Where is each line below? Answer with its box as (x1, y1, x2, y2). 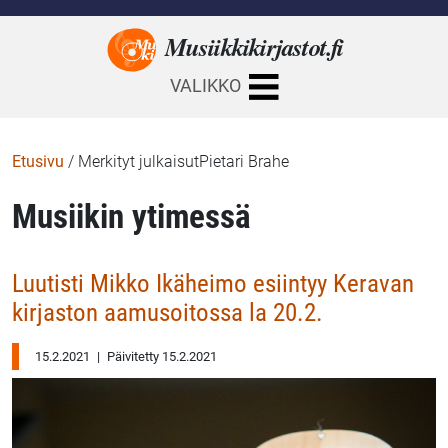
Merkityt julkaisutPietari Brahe (78, 152, 289, 171)
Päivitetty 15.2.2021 (104, 349, 217, 364)
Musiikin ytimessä (12, 198, 251, 236)
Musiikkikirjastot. (164, 29, 332, 64)
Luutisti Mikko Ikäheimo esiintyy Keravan (12, 269, 414, 298)
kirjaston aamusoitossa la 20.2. (12, 298, 323, 327)
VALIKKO (169, 76, 241, 97)
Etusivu (12, 152, 64, 171)
